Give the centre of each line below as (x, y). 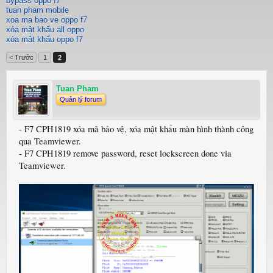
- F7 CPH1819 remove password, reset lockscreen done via (125, 153)
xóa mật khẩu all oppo (45, 30)
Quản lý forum (81, 99)
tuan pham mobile (37, 10)
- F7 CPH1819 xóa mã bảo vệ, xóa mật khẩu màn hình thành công (136, 129)
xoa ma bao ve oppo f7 (47, 20)
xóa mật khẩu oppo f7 (44, 39)
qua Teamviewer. (50, 141)
